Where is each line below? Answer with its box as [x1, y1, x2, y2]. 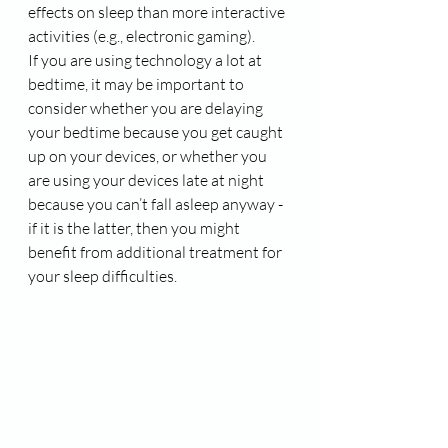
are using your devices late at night [28, 170, 267, 190]
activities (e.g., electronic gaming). [28, 26, 258, 46]
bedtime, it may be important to [28, 74, 247, 94]
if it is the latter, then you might [28, 218, 243, 238]
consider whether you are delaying [28, 98, 266, 118]
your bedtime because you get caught [28, 122, 286, 142]
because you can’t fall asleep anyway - [28, 194, 286, 214]
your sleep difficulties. [28, 266, 177, 286]
